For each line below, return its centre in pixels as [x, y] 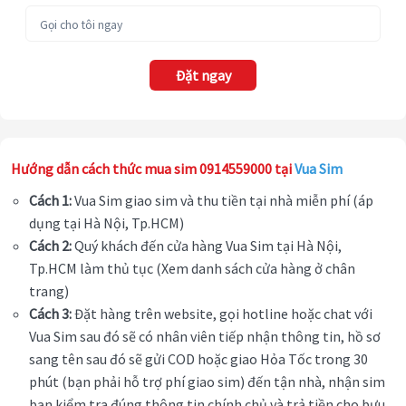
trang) [49, 291]
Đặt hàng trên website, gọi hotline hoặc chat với [222, 314]
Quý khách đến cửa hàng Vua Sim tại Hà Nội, [207, 246]
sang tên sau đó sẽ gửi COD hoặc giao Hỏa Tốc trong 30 [198, 359]
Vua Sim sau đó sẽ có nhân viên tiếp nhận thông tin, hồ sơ [205, 337]
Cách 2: [50, 246]
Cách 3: [50, 314]
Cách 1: [50, 201]
